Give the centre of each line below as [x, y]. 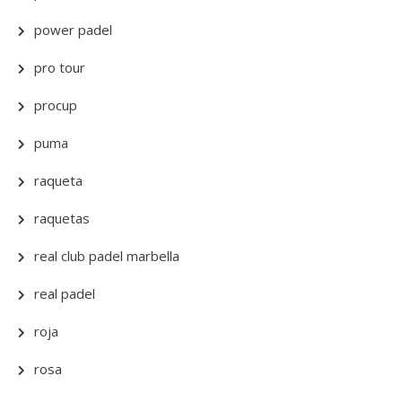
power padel [73, 30]
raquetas [62, 218]
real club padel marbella [107, 256]
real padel [65, 293]
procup [56, 105]
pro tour [60, 67]
